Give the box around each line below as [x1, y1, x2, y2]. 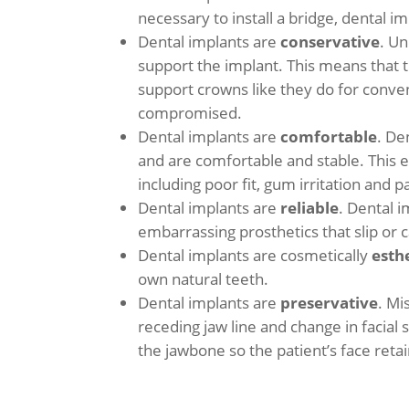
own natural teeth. [138, 267, 269, 289]
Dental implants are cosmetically [138, 244, 372, 266]
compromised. [138, 101, 243, 123]
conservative [280, 30, 381, 52]
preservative [280, 291, 379, 313]
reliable [280, 196, 340, 218]
